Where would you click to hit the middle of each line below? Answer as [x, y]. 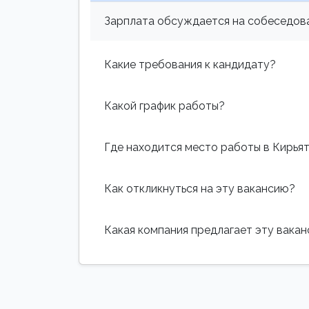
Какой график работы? [165, 106]
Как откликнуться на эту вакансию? [200, 188]
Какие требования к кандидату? [190, 64]
